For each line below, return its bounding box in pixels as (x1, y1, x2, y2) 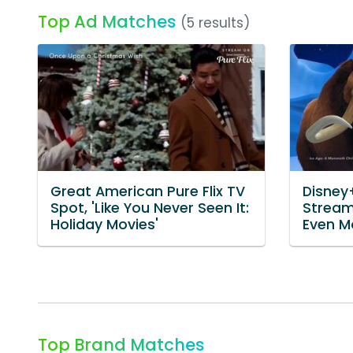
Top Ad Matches (38, 10, 176, 33)
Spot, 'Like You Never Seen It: (50, 199, 249, 218)
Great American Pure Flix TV (50, 182, 245, 202)
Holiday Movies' (50, 215, 158, 235)
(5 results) (180, 13, 250, 32)
